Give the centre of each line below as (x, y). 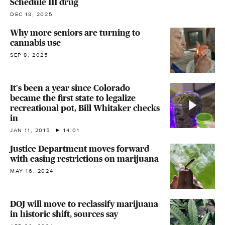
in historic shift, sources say (64, 214)
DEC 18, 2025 (31, 14)
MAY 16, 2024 (32, 171)
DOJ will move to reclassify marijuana (84, 204)
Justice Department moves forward (80, 148)
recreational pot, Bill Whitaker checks (85, 108)
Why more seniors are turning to (75, 32)
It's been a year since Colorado (70, 88)
